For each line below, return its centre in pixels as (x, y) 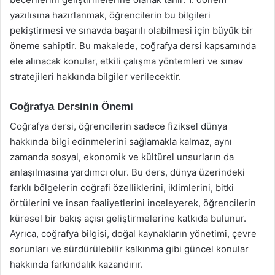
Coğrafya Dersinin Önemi (72, 106)
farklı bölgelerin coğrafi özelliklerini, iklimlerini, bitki (122, 188)
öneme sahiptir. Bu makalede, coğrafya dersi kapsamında (133, 45)
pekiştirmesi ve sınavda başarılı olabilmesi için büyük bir (131, 30)
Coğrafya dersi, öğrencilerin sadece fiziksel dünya (118, 126)
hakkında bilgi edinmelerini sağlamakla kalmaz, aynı (121, 141)
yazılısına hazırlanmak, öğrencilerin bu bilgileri (110, 15)
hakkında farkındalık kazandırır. (76, 264)
